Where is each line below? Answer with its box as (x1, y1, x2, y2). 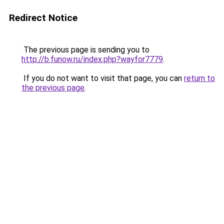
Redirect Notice (9, 12, 77, 23)
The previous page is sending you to (21, 45, 149, 54)
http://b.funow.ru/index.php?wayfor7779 (21, 54, 163, 64)
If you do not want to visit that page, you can (21, 73, 184, 83)
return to (184, 73, 215, 83)
